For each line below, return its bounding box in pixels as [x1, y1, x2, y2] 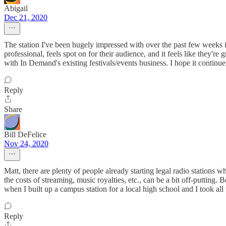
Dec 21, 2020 [4, 13, 47, 22]
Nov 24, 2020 [4, 139, 48, 148]
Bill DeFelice [4, 130, 46, 139]
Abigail [4, 4, 28, 13]
